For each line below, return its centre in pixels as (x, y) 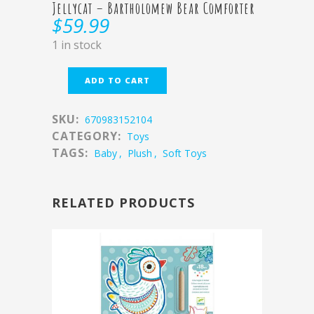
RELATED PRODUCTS (123, 203)
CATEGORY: (88, 136)
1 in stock (77, 45)
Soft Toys (185, 153)
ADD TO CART (117, 80)
